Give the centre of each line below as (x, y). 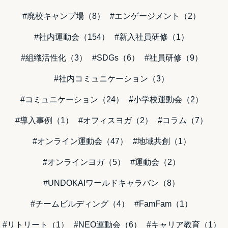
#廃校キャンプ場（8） (64, 16)
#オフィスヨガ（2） (116, 121)
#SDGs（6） (116, 58)
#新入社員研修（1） (152, 37)
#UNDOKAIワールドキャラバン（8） (111, 183)
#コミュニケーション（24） (72, 100)
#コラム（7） (183, 121)
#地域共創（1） (162, 141)
